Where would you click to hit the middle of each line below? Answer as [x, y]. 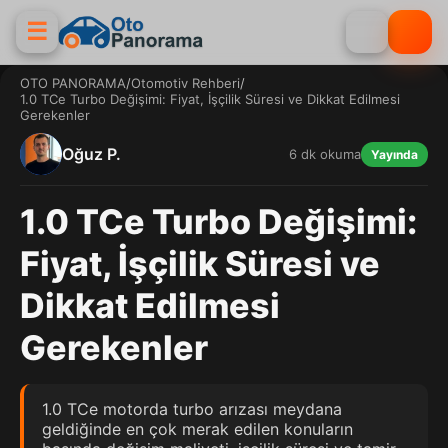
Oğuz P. [91, 154]
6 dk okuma [325, 154]
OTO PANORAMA [73, 83]
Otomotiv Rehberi [185, 83]
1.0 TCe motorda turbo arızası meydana [192, 409]
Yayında [394, 154]
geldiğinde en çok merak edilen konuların [197, 429]
